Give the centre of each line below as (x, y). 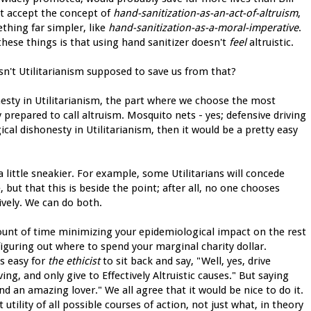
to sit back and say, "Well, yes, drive (185, 261)
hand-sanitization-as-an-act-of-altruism (205, 13)
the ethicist (74, 261)
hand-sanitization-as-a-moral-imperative (203, 27)
